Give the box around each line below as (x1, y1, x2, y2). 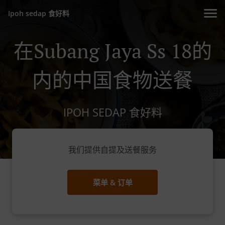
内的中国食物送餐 (32, 66, 193, 93)
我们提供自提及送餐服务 (68, 144, 157, 156)
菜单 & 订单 (92, 177, 133, 188)
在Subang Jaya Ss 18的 (13, 37, 212, 64)
